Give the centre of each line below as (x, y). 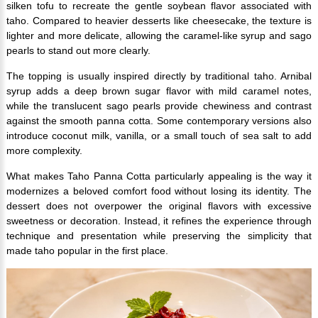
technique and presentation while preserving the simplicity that (159, 236)
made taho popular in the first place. (87, 251)
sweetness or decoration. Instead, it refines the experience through (159, 221)
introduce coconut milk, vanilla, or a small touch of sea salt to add (159, 136)
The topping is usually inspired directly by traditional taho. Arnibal (159, 76)
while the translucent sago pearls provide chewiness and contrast (159, 106)
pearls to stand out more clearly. (78, 51)
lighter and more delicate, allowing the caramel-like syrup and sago (159, 36)
